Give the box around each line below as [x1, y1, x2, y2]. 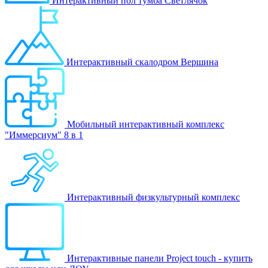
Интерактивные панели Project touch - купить [67, 252, 252, 263]
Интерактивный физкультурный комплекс [67, 191, 240, 202]
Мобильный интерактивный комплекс [67, 118, 224, 129]
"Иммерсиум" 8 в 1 [5, 129, 83, 140]
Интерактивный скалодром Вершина [66, 56, 218, 67]
